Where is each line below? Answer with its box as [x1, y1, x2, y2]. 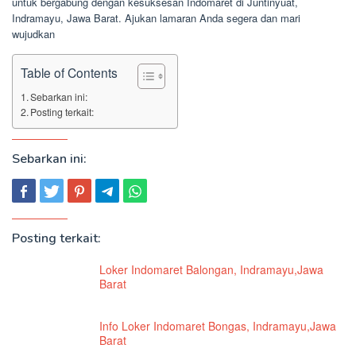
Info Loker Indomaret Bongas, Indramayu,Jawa [99, 317, 336, 334]
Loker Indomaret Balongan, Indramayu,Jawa [99, 261, 323, 277]
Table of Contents [21, 63, 118, 81]
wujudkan [12, 25, 55, 41]
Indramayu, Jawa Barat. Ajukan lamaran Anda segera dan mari [12, 10, 300, 25]
